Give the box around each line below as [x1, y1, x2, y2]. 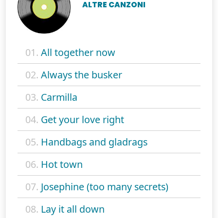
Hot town [41, 157, 83, 171]
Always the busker [41, 68, 122, 81]
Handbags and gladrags [41, 135, 147, 148]
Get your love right [41, 112, 124, 126]
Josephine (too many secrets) [41, 180, 168, 193]
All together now [41, 45, 115, 59]
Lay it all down [41, 202, 105, 216]
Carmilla [41, 90, 77, 104]
